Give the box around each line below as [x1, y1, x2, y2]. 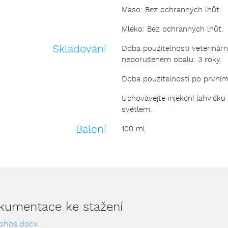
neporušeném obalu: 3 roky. [122, 55, 221, 65]
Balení [76, 123, 106, 137]
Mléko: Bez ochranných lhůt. [122, 24, 223, 35]
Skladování [52, 43, 106, 56]
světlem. [122, 105, 152, 115]
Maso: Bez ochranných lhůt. [122, 5, 221, 15]
